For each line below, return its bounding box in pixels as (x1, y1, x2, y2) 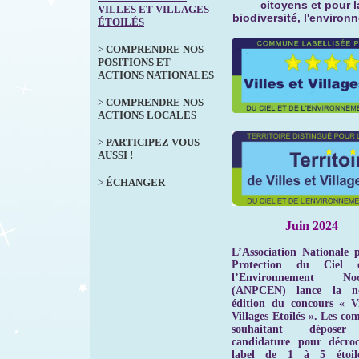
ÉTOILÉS (98, 16, 144, 28)
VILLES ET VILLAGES (98, 3, 209, 15)
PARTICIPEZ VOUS (106, 136, 200, 148)
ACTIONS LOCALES (98, 109, 196, 121)
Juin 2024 (285, 218, 338, 232)
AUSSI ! (98, 149, 133, 161)
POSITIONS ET (98, 56, 171, 68)
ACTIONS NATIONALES (98, 69, 214, 81)
